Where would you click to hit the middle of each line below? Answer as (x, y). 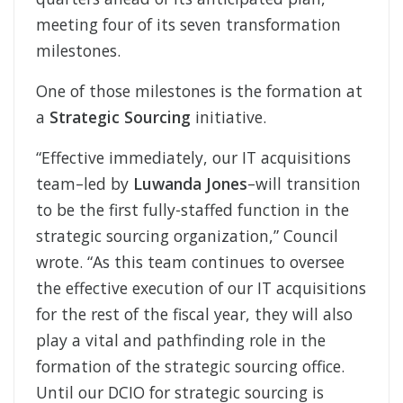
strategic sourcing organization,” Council (187, 236)
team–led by (85, 184)
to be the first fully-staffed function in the (193, 210)
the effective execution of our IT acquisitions (201, 288)
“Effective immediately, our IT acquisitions (193, 158)
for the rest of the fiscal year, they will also (194, 314)
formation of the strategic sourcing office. (190, 367)
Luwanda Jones (190, 184)
